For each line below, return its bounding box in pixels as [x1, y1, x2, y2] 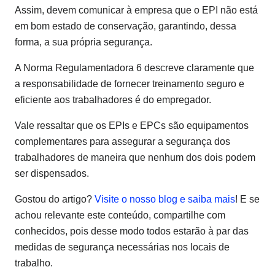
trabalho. [15, 258, 53, 269]
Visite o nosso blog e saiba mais [95, 194, 235, 205]
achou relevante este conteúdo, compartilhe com [15, 210, 225, 221]
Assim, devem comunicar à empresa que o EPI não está [15, 5, 258, 16]
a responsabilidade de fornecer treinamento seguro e [15, 79, 244, 90]
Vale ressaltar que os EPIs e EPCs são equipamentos [15, 120, 249, 131]
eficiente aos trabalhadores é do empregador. [15, 95, 211, 106]
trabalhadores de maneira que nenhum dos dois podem [15, 152, 255, 163]
